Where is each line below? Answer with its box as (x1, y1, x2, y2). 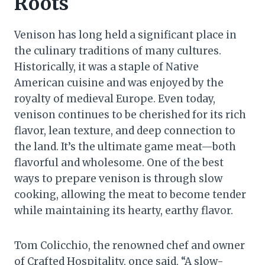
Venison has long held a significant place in (14, 28, 237, 41)
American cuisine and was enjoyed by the (14, 76, 224, 89)
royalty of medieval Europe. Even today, (14, 92, 215, 105)
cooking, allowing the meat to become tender (14, 188, 246, 201)
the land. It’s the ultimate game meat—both (14, 140, 236, 153)
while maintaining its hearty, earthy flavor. (14, 203, 233, 217)
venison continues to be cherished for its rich (14, 108, 246, 121)
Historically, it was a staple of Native (14, 60, 199, 73)
